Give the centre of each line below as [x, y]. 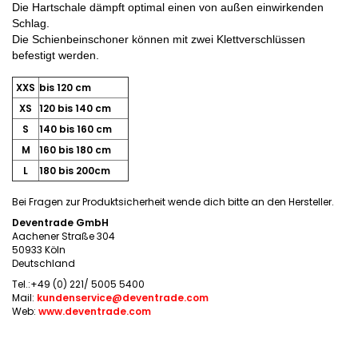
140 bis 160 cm [76, 129]
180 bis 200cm [75, 171]
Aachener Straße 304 [64, 236]
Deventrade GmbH [60, 223]
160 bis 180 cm [75, 150]
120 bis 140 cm [75, 108]
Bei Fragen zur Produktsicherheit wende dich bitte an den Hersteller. [173, 202]
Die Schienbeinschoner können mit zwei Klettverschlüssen [159, 39]
